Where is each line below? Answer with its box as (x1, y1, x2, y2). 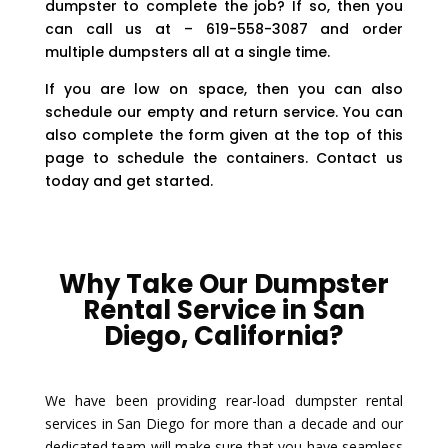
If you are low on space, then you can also (44, 78, 404, 99)
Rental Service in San (82, 291, 365, 328)
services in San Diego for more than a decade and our (44, 413, 404, 433)
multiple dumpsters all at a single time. (44, 41, 330, 62)
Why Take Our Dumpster (58, 265, 389, 302)
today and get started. (44, 170, 213, 191)
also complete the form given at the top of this (44, 124, 404, 145)
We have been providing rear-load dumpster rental (44, 390, 404, 410)
